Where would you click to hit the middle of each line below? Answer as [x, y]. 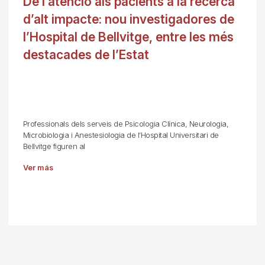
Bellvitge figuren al [54, 146]
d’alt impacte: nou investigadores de [128, 19]
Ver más [38, 168]
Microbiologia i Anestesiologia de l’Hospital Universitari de [121, 135]
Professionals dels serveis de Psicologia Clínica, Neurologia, [126, 124]
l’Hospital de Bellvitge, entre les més [128, 37]
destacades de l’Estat [86, 55]
